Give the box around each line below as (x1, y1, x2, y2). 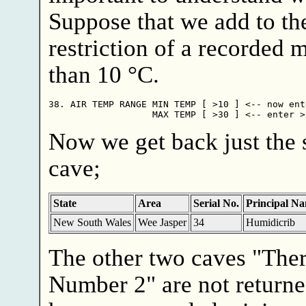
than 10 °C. (48, 61, 159, 88)
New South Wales (53, 217, 131, 229)
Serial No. (193, 197, 239, 210)
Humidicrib (245, 217, 295, 229)
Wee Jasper (137, 217, 186, 229)
